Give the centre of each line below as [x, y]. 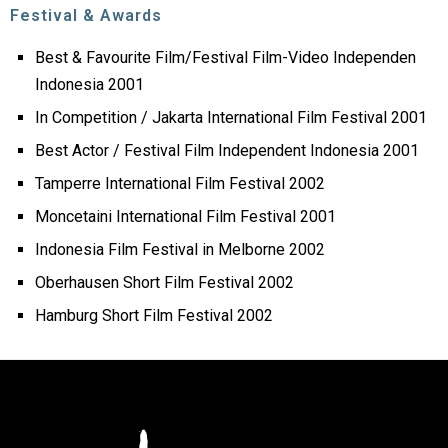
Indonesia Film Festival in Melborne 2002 [180, 249]
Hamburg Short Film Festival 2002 [154, 315]
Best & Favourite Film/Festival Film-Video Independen [225, 57]
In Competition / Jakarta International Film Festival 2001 [231, 117]
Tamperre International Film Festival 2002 [180, 183]
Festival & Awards [86, 15]
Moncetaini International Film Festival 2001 [185, 216]
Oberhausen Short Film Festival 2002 [164, 282]
